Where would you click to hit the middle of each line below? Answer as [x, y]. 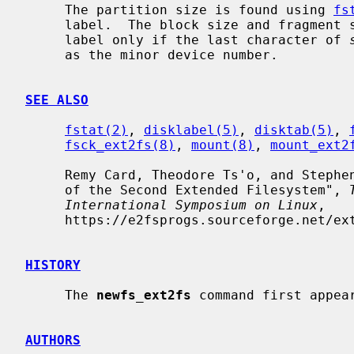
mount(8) [223, 145]
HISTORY [53, 265]
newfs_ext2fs [144, 295]
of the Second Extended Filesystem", [207, 190]
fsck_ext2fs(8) [120, 145]
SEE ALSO [57, 100]
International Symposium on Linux [191, 205]
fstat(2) [96, 130]
